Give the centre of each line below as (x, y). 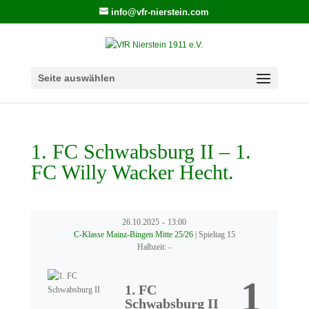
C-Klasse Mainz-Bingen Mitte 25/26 (134, 235)
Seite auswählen (76, 78)
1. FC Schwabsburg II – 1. (141, 151)
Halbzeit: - (154, 247)
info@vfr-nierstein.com (160, 12)
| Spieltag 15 (215, 235)
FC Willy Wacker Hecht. (132, 172)
